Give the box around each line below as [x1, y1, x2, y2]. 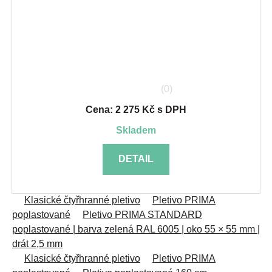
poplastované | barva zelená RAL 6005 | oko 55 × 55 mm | [12, 223, 260, 234]
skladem [123, 125, 156, 136]
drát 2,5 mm [12, 238, 63, 249]
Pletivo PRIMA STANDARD [83, 209, 202, 220]
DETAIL [118, 154, 154, 165]
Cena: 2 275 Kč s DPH [86, 104, 186, 115]
